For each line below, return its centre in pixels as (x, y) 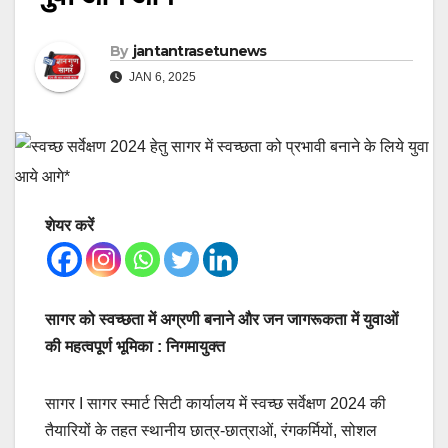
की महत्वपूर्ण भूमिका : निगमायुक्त (135, 347)
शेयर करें (69, 226)
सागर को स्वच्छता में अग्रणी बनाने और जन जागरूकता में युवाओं (221, 320)
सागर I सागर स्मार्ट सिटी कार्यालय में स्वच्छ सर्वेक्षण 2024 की (215, 404)
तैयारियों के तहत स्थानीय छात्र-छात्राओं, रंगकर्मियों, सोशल (211, 431)
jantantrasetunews (199, 51)
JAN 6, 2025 (161, 77)
